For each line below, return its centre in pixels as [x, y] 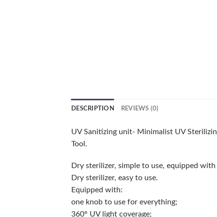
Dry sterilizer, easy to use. [115, 178]
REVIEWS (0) [140, 108]
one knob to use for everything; [124, 202]
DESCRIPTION [93, 108]
